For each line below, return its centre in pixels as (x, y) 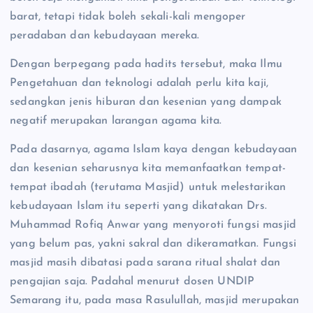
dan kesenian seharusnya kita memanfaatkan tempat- (148, 169)
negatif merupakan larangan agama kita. (116, 121)
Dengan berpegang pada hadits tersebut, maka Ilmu (146, 65)
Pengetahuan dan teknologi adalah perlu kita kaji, (139, 83)
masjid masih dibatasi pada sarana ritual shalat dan (145, 263)
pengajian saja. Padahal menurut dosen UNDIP (132, 282)
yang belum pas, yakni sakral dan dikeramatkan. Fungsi (153, 244)
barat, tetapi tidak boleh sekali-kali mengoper (128, 17)
